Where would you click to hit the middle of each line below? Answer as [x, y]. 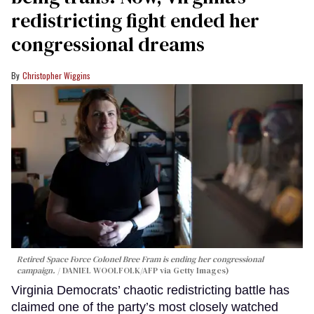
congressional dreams [108, 44]
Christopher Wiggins [56, 75]
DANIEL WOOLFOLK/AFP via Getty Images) [146, 270]
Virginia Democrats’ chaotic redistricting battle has [150, 290]
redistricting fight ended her [135, 20]
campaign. [36, 270]
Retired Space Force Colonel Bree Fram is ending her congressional [140, 259]
